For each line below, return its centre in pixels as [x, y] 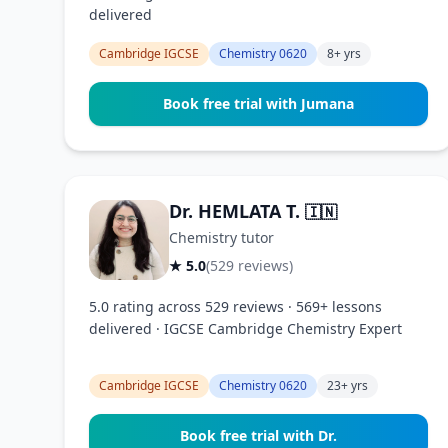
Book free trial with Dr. [259, 435]
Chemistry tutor [221, 237]
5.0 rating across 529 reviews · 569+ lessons [235, 306]
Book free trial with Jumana [259, 103]
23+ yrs [347, 385]
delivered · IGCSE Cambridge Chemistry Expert [245, 328]
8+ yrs [344, 53]
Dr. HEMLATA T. [237, 211]
